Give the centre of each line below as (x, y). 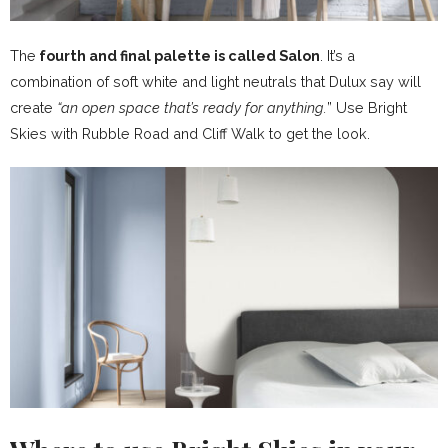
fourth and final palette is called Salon (178, 56)
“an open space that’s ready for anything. (190, 108)
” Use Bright (367, 108)
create (31, 108)
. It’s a (337, 56)
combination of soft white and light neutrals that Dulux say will (215, 82)
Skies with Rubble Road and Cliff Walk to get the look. (190, 134)
